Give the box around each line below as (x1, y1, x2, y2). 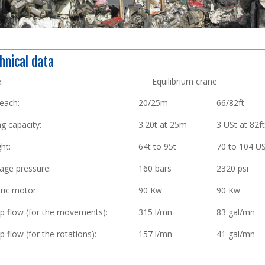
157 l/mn (138, 228, 173, 240)
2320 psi (216, 163, 249, 174)
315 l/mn (138, 206, 173, 218)
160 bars (138, 163, 172, 174)
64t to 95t (138, 141, 177, 153)
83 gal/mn (216, 206, 256, 218)
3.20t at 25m (138, 119, 188, 131)
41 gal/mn (216, 228, 256, 240)
